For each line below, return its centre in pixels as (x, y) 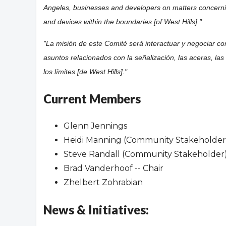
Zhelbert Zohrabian (103, 182)
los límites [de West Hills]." (85, 72)
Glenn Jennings (95, 126)
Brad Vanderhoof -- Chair (114, 168)
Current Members (92, 99)
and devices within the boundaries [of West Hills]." (123, 22)
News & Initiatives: (96, 210)
